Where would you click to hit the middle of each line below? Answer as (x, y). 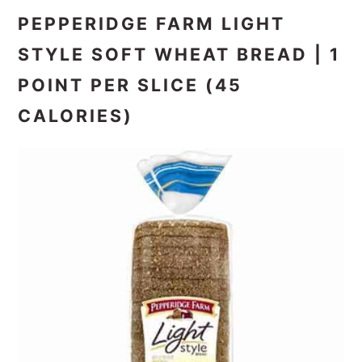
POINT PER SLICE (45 (130, 85)
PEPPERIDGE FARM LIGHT (152, 24)
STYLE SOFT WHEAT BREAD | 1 (179, 55)
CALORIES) (76, 116)
